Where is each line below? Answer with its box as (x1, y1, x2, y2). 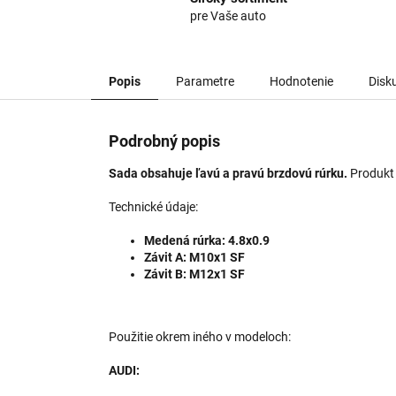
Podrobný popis (109, 132, 220, 151)
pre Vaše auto (190, 9, 267, 24)
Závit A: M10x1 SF (144, 250, 245, 265)
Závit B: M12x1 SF (144, 267, 245, 282)
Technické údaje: (109, 200, 198, 215)
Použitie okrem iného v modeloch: (109, 330, 291, 345)
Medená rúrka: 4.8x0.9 (144, 233, 270, 248)
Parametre (176, 74, 234, 89)
